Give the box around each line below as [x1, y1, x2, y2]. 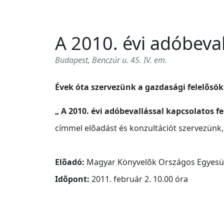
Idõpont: [54, 173, 89, 184]
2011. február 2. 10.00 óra [89, 173, 188, 184]
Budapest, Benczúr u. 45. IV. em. [54, 54, 167, 65]
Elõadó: [54, 156, 84, 167]
